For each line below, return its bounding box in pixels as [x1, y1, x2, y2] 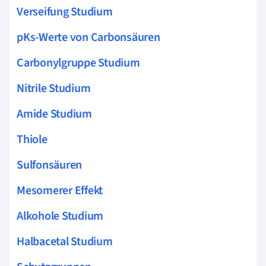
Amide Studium [17, 105, 92, 122]
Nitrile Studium [17, 80, 91, 97]
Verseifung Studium [17, 3, 113, 20]
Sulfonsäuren [17, 156, 83, 173]
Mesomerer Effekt [17, 182, 103, 199]
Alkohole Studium [17, 207, 104, 224]
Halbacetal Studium [17, 233, 113, 250]
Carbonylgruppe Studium [17, 54, 140, 71]
